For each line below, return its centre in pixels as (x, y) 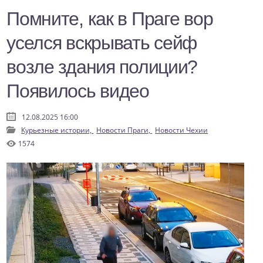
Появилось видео (78, 91)
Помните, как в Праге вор (110, 19)
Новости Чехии (182, 130)
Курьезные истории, (58, 130)
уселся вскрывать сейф (102, 43)
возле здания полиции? (102, 67)
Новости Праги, (124, 130)
